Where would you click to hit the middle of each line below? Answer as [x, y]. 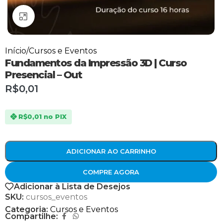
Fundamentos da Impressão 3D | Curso [96, 63]
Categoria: [27, 210]
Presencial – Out [43, 75]
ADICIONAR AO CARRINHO [111, 151]
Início [16, 51]
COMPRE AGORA [111, 172]
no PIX [55, 117]
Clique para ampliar [71, 16]
